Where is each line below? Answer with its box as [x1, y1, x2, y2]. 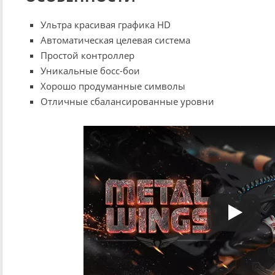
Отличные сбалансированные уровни [41, 95, 214, 107]
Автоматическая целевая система [41, 33, 190, 46]
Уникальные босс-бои [41, 64, 140, 77]
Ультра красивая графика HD [41, 18, 171, 31]
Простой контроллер [41, 48, 134, 61]
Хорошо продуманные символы [41, 79, 185, 92]
